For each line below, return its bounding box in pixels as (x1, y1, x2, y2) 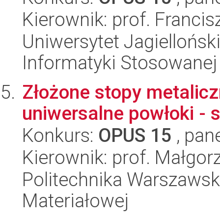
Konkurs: (22, 124, 98, 146)
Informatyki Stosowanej (22, 52, 217, 74)
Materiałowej (22, 190, 129, 212)
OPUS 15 (98, 124, 172, 146)
